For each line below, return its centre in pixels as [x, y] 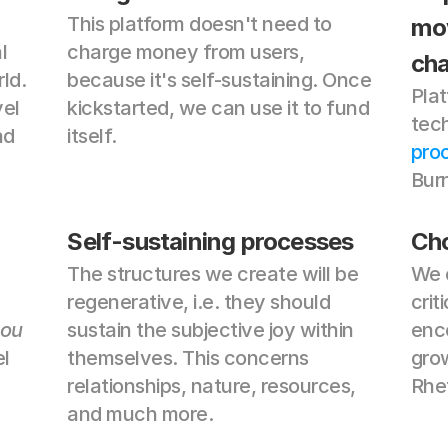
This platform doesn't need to [199, 24]
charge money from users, [186, 52]
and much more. [140, 414]
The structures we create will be [213, 274]
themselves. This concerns [188, 358]
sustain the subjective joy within [210, 330]
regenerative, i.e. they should [199, 302]
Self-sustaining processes [210, 241]
